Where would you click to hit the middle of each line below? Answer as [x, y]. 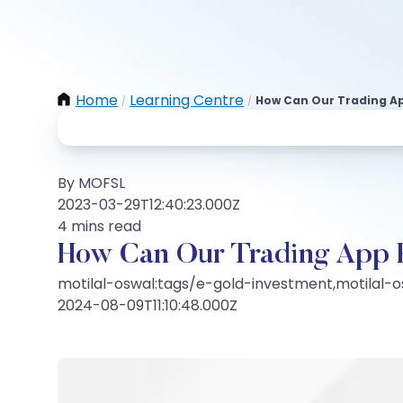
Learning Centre [187, 100]
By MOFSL [91, 183]
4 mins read [99, 226]
